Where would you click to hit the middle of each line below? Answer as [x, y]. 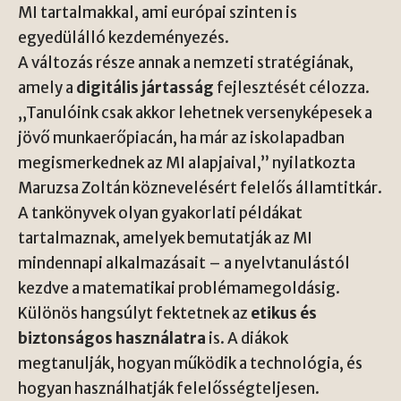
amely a [47, 88]
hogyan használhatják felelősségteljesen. [169, 388]
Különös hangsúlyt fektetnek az [134, 313]
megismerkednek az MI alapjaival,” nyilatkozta [187, 163]
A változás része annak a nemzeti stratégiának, [186, 63]
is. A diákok [247, 338]
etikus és [284, 313]
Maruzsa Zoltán [74, 188]
